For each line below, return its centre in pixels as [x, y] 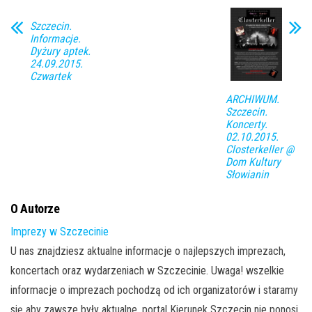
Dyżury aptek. [60, 51]
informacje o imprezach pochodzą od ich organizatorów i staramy [154, 290]
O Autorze [35, 208]
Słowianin [247, 174]
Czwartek [50, 76]
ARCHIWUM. [252, 99]
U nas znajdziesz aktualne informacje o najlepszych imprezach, [148, 251]
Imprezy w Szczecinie [60, 231]
